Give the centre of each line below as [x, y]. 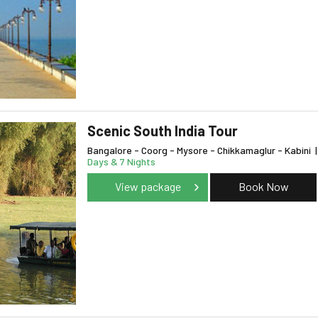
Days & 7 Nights [121, 162]
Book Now [263, 187]
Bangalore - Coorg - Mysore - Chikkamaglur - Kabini [200, 150]
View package [148, 187]
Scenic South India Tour [163, 131]
